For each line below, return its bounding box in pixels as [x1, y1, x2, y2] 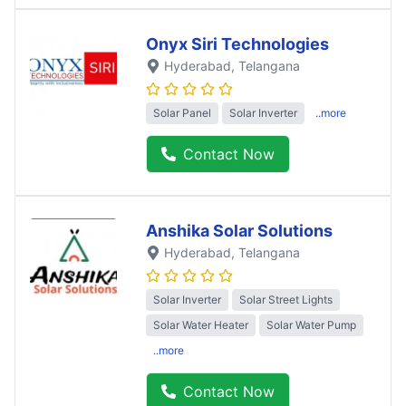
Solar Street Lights [239, 293, 333, 307]
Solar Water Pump [266, 318, 356, 333]
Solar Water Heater [153, 318, 248, 333]
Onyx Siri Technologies [146, 34, 329, 53]
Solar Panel [153, 105, 211, 120]
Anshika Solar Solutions [146, 220, 333, 240]
